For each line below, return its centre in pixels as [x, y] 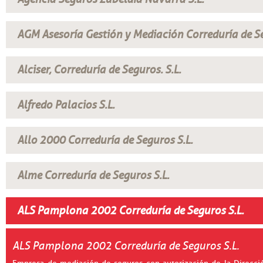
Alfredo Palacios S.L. [65, 105]
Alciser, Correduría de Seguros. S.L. [99, 70]
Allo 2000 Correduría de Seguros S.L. [104, 140]
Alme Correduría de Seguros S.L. [93, 176]
